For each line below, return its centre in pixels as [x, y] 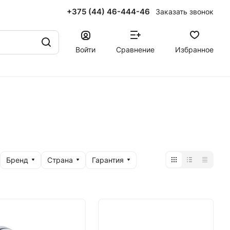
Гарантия [108, 160]
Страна [60, 160]
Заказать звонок [185, 11]
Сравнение [135, 49]
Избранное [194, 49]
